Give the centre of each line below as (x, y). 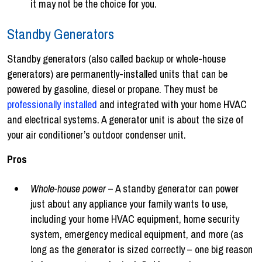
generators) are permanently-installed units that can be (117, 74)
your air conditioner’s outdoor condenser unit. (96, 135)
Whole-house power (68, 188)
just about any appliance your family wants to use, (129, 204)
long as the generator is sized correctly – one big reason (142, 249)
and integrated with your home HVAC (172, 104)
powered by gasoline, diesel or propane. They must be (112, 89)
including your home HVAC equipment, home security (135, 219)
